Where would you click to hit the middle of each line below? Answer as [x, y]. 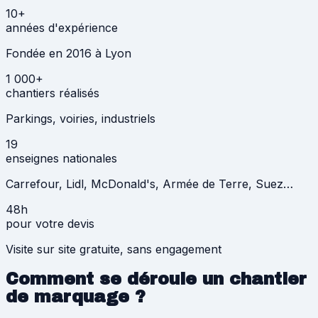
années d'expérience [62, 28]
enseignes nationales [61, 158]
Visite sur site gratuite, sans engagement [114, 249]
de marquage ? [76, 296]
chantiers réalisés [53, 93]
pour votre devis [50, 224]
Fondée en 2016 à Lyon [68, 53]
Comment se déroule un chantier [156, 279]
